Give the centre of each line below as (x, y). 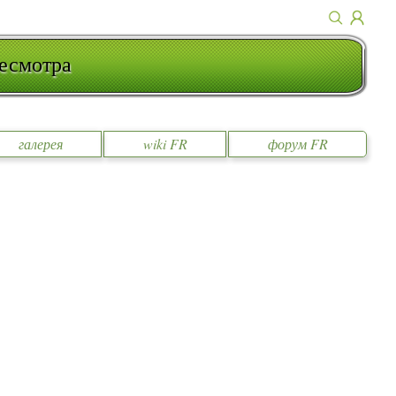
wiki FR (165, 144)
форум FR (297, 144)
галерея (40, 144)
